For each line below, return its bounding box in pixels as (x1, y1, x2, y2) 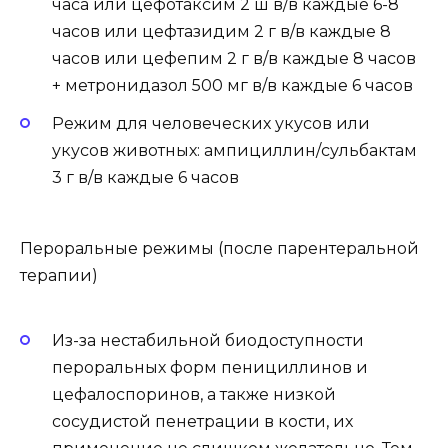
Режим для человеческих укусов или (52, 114, 370, 134)
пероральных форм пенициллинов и (52, 358, 368, 377)
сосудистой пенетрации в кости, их (52, 412, 353, 431)
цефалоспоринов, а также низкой (52, 385, 336, 404)
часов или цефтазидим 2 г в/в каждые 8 (52, 22, 391, 42)
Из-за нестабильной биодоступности (52, 331, 364, 350)
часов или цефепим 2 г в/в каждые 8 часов (52, 49, 416, 69)
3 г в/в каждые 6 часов (52, 168, 239, 188)
